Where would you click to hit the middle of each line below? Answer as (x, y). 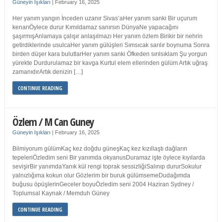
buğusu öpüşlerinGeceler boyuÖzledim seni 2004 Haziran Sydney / (103, 185)
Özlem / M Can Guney (53, 122)
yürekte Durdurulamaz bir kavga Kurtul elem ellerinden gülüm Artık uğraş (110, 63)
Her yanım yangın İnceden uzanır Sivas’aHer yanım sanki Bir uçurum (105, 19)
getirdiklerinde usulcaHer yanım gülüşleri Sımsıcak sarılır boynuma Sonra (111, 45)
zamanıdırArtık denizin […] (47, 72)
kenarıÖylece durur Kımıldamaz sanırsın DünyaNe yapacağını (95, 28)
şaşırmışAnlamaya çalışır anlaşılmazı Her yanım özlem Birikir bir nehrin (107, 36)
